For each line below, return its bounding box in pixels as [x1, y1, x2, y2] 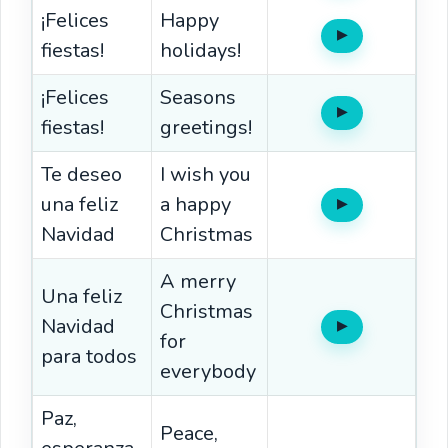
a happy [160, 191, 231, 219]
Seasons [160, 84, 236, 112]
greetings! [160, 114, 252, 142]
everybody [160, 358, 256, 386]
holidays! [160, 37, 241, 65]
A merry [160, 268, 236, 296]
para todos [41, 343, 137, 371]
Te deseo [41, 161, 122, 189]
